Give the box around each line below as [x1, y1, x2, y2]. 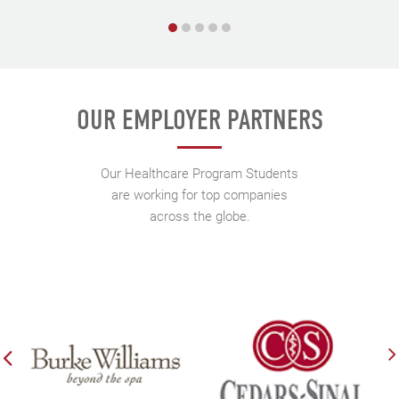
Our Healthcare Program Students [101, 164, 298, 183]
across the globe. [149, 207, 250, 225]
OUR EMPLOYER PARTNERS [76, 103, 323, 137]
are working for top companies [111, 185, 288, 204]
